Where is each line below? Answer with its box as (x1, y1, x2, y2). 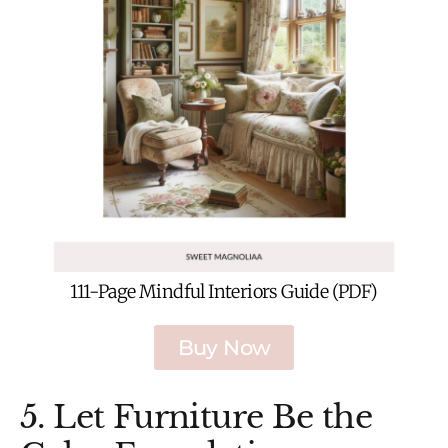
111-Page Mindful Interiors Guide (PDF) (70, 279, 378, 303)
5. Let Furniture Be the (20, 397, 373, 438)
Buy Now (177, 335, 271, 361)
